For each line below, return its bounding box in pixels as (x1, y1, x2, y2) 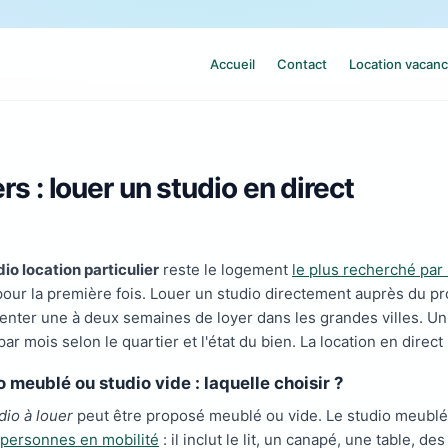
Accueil (210, 56, 255, 72)
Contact (277, 56, 327, 72)
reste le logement (159, 260, 292, 279)
